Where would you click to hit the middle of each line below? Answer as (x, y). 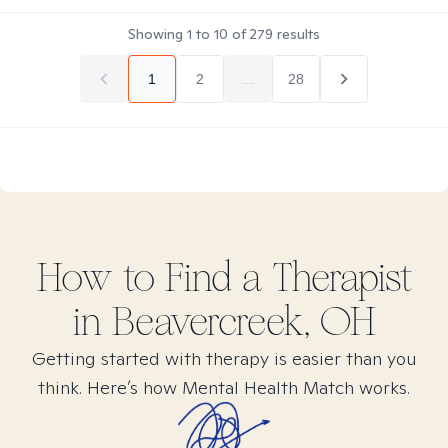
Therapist (337, 278)
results (296, 34)
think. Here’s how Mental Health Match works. (224, 387)
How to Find (139, 278)
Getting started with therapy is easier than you (224, 358)
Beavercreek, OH (243, 322)
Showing (157, 34)
